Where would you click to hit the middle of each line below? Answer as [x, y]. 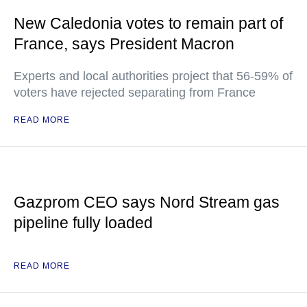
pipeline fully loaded [83, 223]
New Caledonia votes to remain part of [148, 23]
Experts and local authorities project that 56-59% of [153, 76]
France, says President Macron [124, 44]
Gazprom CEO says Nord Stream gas [147, 202]
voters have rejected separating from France [135, 93]
